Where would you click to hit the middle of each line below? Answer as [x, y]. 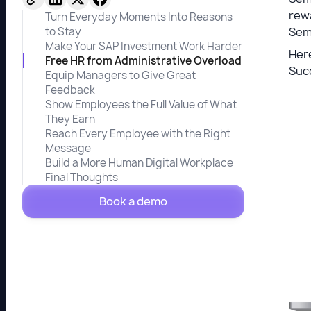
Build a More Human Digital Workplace [140, 162]
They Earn [71, 119]
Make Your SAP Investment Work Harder [145, 46]
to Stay [64, 31]
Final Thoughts [82, 177]
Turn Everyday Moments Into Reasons [139, 17]
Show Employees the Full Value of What [141, 104]
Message [69, 148]
